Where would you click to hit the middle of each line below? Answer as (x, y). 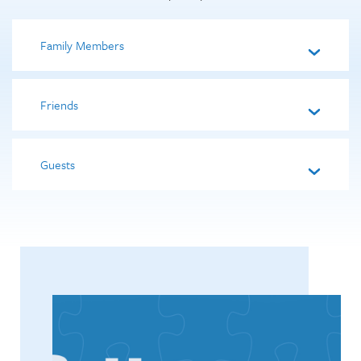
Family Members (82, 45)
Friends (59, 105)
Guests (58, 164)
